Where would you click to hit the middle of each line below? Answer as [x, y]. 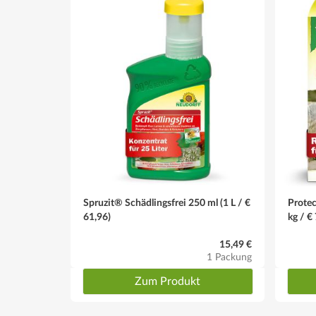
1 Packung [229, 257]
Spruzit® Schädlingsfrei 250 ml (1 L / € [167, 203]
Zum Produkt [168, 281]
